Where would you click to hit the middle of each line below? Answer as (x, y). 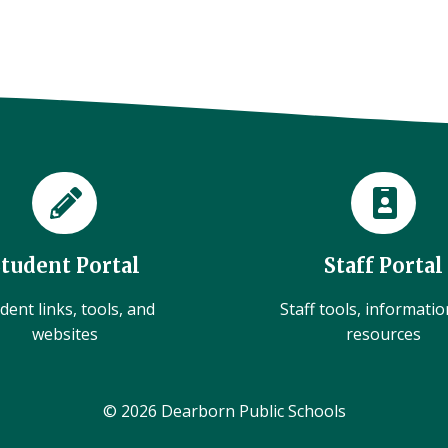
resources (383, 334)
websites (64, 334)
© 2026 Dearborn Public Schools (224, 411)
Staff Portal (383, 265)
